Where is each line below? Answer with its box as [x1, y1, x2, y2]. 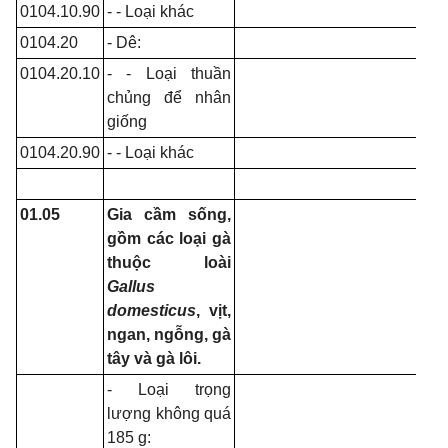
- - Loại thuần [107, 65, 231, 82]
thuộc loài [107, 254, 231, 271]
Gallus [107, 278, 155, 295]
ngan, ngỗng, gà [107, 326, 231, 343]
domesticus [107, 302, 196, 319]
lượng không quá [107, 405, 231, 422]
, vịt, [196, 302, 231, 319]
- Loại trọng [107, 381, 231, 398]
